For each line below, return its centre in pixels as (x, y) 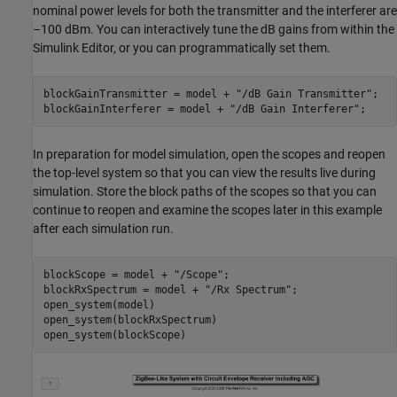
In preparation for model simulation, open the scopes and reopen (209, 155)
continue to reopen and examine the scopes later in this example (207, 210)
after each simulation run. (103, 229)
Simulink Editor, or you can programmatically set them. (182, 48)
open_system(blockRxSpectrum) (130, 319)
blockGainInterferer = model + (136, 109)
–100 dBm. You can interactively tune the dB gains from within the (214, 30)
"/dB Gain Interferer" (294, 109)
